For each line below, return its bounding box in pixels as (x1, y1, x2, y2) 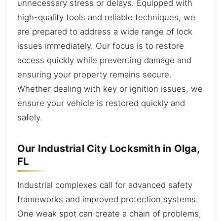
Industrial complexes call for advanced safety (17, 180, 192, 190)
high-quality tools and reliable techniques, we (17, 12, 195, 22)
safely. (17, 112, 42, 122)
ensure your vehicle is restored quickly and (17, 98, 185, 108)
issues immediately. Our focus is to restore (17, 40, 184, 51)
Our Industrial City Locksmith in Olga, (17, 142, 200, 154)
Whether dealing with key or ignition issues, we (17, 83, 203, 94)
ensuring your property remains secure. (17, 69, 172, 79)
